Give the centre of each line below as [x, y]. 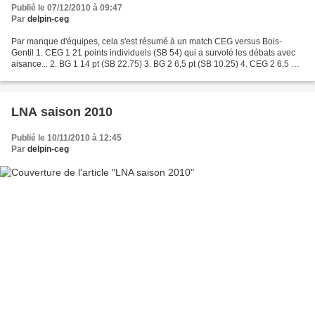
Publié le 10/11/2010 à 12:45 [66, 138]
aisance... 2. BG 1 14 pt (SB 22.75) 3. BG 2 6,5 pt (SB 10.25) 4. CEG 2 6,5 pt [155, 64]
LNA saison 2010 [62, 112]
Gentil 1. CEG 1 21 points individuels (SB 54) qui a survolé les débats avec [153, 53]
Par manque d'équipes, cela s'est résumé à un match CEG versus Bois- [147, 42]
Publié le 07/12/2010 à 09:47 [67, 8]
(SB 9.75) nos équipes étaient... [71, 76]
